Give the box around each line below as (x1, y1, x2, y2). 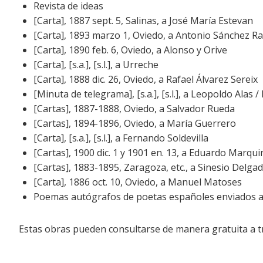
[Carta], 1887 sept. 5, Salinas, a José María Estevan (33, 14, 253, 28)
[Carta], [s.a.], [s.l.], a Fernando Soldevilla (33, 131, 208, 145)
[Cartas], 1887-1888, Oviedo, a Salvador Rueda (33, 102, 235, 116)
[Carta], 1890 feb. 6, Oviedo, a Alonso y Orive (33, 43, 227, 57)
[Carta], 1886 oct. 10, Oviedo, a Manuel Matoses (33, 176, 242, 189)
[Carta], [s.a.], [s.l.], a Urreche (33, 58, 159, 72)
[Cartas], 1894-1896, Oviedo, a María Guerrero (33, 117, 236, 130)
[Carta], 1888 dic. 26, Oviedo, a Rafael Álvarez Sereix (33, 73, 258, 86)
